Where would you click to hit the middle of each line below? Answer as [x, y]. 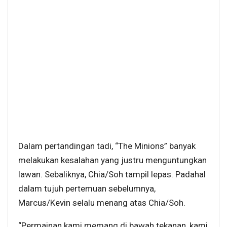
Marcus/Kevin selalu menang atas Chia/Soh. [102, 203]
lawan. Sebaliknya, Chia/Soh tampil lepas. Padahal [112, 175]
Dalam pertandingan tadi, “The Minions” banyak [107, 146]
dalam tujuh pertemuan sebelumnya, [87, 189]
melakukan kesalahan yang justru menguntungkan [112, 160]
